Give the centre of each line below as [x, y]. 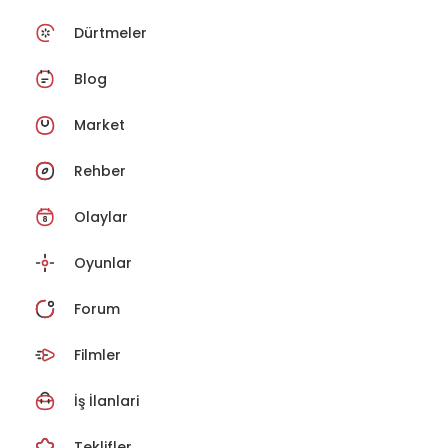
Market [99, 125]
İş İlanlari [106, 401]
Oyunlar [103, 263]
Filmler [97, 355]
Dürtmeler [110, 33]
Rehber [100, 171]
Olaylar [101, 217]
